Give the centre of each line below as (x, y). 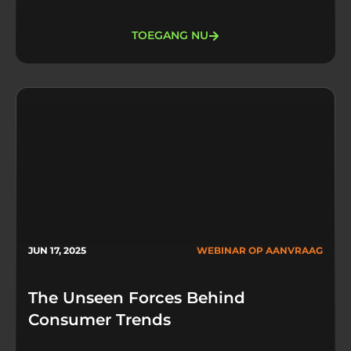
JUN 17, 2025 (57, 250)
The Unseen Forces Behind (137, 297)
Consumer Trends (100, 319)
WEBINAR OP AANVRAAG (260, 250)
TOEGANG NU (170, 36)
